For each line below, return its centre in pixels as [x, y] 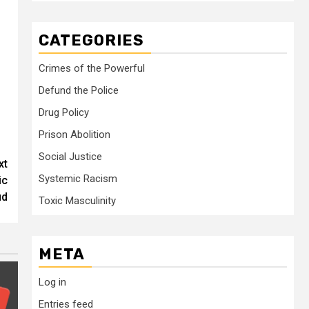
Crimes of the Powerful [92, 68]
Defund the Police [79, 90]
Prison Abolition [74, 134]
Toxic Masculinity [77, 201]
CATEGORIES [91, 40]
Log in [52, 282]
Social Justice [70, 157]
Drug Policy [64, 112]
